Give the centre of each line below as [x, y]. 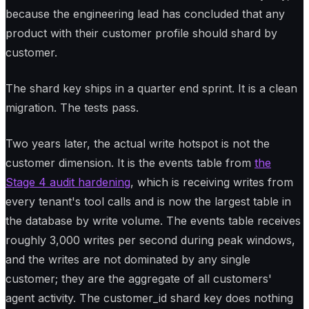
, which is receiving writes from [212, 182]
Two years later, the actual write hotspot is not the [138, 143]
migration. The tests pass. [72, 107]
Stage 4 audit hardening [68, 182]
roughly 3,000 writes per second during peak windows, [150, 240]
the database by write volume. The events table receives [153, 220]
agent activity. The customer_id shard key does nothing [149, 298]
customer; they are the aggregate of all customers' [139, 278]
